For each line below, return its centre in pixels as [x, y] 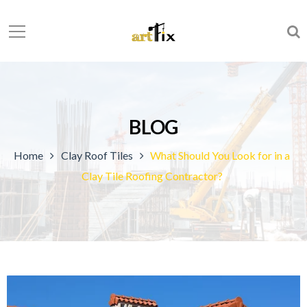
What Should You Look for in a [220, 155]
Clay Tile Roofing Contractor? [152, 176]
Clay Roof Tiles [97, 155]
